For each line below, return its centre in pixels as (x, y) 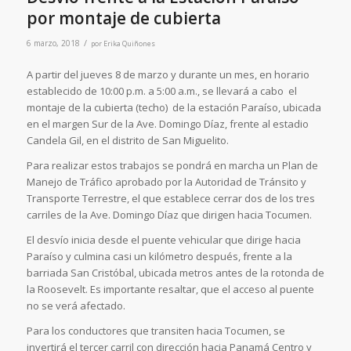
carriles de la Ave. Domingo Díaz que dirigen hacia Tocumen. (169, 215)
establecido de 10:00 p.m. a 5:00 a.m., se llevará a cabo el (161, 91)
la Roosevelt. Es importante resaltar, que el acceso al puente (170, 289)
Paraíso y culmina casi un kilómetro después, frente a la (159, 257)
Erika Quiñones (129, 43)
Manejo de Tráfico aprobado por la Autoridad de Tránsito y (166, 182)
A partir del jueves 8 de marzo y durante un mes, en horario (168, 75)
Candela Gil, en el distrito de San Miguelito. (127, 141)
